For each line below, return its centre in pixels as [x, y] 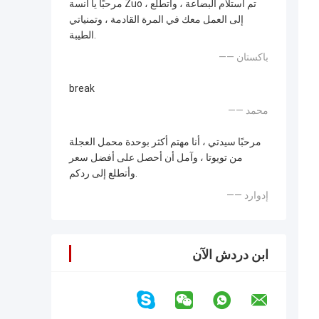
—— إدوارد [256, 195]
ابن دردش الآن [230, 255]
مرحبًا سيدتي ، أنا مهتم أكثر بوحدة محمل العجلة [165, 142]
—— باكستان [252, 57]
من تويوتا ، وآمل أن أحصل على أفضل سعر [156, 158]
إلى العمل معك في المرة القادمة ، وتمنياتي [156, 20]
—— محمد [257, 111]
